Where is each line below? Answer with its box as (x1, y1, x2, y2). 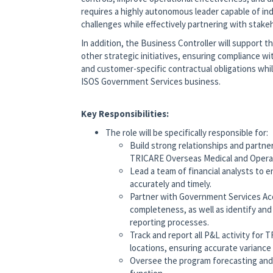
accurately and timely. (130, 178, 211, 190)
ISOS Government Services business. (81, 76, 221, 88)
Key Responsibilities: (81, 108, 169, 120)
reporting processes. (130, 216, 209, 229)
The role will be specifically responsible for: (105, 127, 268, 139)
